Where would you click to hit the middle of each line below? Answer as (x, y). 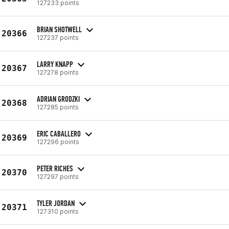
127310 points (58, 211)
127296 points (58, 142)
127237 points (58, 37)
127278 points (58, 72)
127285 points (58, 107)
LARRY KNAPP (55, 64)
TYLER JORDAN (56, 203)
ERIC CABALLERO (59, 133)
